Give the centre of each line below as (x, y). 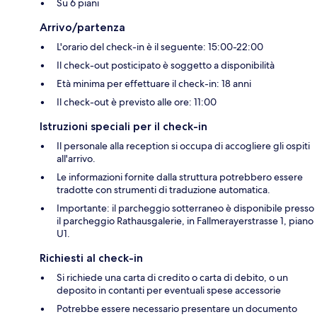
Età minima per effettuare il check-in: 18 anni (154, 83)
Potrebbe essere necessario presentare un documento (177, 308)
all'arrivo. (76, 158)
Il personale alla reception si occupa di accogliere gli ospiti (183, 145)
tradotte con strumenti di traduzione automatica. (163, 189)
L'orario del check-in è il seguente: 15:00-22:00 (160, 46)
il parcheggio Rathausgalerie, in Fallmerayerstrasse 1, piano (185, 220)
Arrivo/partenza (82, 27)
